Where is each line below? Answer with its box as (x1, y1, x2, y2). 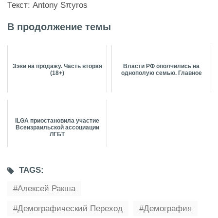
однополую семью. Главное (121, 70, 202, 77)
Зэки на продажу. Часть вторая (12, 63, 102, 70)
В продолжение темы (7, 21, 111, 33)
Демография (144, 204, 192, 214)
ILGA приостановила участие (15, 117, 99, 125)
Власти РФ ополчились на (123, 63, 200, 70)
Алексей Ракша (18, 184, 75, 194)
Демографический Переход (18, 204, 123, 214)
